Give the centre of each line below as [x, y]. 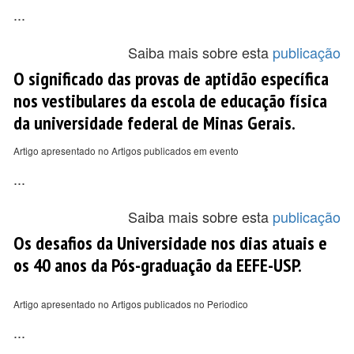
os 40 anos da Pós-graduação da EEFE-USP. [158, 265]
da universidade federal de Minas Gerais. [154, 122]
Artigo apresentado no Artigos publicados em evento [126, 151]
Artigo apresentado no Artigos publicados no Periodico [131, 304]
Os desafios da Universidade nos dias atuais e [170, 243]
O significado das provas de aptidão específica [171, 78]
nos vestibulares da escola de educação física [170, 100]
